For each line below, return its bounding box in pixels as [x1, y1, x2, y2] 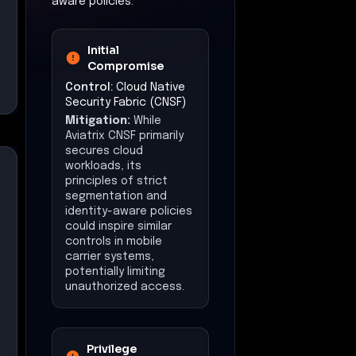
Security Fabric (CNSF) [65, 96, 186, 108]
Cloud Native [116, 81, 185, 93]
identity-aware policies [65, 205, 192, 217]
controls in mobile [65, 235, 162, 247]
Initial [87, 42, 119, 57]
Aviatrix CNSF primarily [65, 130, 184, 141]
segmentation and [65, 190, 167, 202]
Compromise [87, 58, 164, 73]
